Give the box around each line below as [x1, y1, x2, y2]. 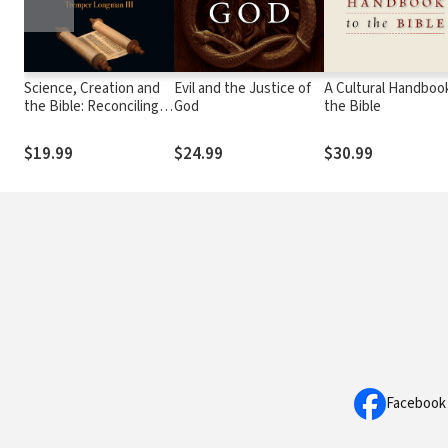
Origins [24, 131, 68, 153]
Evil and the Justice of [174, 77, 311, 99]
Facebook [386, 393, 446, 414]
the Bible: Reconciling [24, 95, 159, 117]
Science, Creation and [24, 77, 160, 99]
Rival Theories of [24, 113, 128, 135]
